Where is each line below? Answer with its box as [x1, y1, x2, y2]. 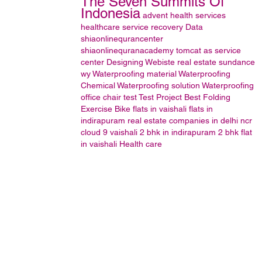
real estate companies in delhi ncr [127, 116, 252, 125]
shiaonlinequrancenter [81, 34, 163, 43]
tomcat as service [176, 46, 241, 55]
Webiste [145, 57, 175, 67]
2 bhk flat [218, 127, 252, 137]
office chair [81, 92, 121, 102]
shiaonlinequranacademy [81, 46, 174, 55]
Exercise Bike [81, 104, 130, 113]
